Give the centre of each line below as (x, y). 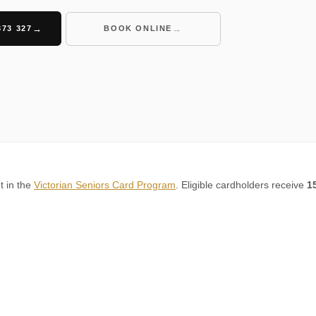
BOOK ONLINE (138, 28)
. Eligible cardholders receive (241, 185)
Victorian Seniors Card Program (105, 185)
